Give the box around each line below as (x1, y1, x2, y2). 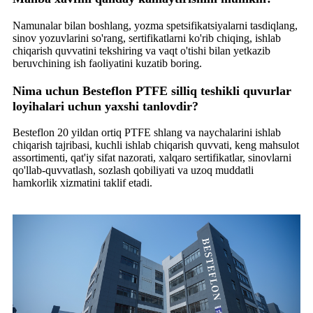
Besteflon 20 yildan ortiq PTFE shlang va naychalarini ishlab (13, 126, 281, 139)
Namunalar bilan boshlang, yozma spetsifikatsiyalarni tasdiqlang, (13, 19, 298, 31)
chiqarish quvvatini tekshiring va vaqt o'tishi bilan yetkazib (13, 44, 270, 57)
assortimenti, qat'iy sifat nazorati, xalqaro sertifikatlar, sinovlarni (13, 152, 291, 164)
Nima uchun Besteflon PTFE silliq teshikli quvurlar (13, 83, 291, 98)
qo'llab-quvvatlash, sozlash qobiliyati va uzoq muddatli (13, 164, 254, 177)
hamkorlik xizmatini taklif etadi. (13, 177, 152, 189)
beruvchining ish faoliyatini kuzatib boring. (13, 57, 202, 69)
